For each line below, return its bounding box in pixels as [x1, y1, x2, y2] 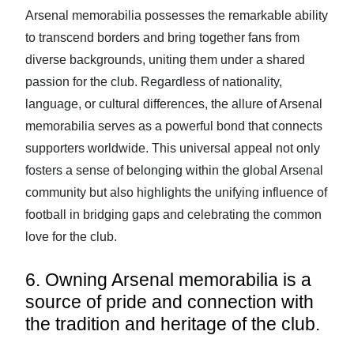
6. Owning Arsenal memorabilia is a [25, 269, 311, 290]
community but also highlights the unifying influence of [25, 186, 327, 199]
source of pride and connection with [25, 292, 314, 312]
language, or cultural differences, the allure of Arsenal [25, 97, 322, 111]
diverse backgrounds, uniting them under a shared [25, 53, 305, 66]
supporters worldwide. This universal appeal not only [25, 141, 320, 155]
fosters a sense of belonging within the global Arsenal [25, 164, 323, 177]
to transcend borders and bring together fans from [25, 31, 299, 44]
